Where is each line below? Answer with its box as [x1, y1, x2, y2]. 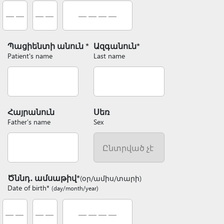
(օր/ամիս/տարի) [80, 173, 141, 183]
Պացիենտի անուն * [7, 40, 89, 51]
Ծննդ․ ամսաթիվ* [7, 172, 80, 183]
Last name [93, 51, 125, 60]
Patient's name [7, 51, 52, 60]
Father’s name [7, 117, 50, 126]
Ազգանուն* [93, 40, 140, 51]
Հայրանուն [7, 106, 54, 117]
